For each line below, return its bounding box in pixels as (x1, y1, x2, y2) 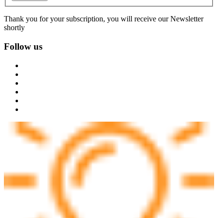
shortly (4, 23, 25, 32)
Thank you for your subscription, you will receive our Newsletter (4, 15, 203, 23)
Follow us (4, 41, 42, 52)
